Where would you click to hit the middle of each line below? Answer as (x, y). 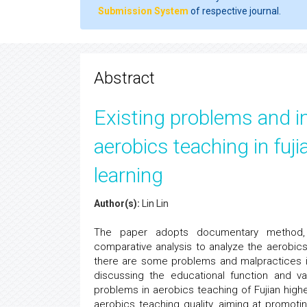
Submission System (143, 11)
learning (128, 175)
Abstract (124, 78)
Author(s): (117, 204)
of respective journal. (235, 11)
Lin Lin (154, 204)
